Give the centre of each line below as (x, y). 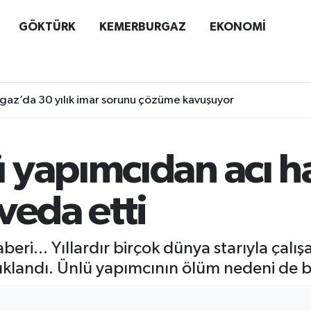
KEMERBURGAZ (142, 26)
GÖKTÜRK (47, 26)
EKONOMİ (237, 26)
